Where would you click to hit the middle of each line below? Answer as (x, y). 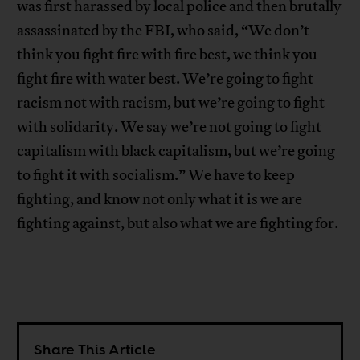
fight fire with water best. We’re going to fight (166, 79)
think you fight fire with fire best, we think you (168, 55)
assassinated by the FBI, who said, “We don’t (164, 31)
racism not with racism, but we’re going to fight (171, 103)
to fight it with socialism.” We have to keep (156, 176)
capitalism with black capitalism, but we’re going (176, 151)
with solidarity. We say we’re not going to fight (170, 127)
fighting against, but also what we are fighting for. (178, 224)
